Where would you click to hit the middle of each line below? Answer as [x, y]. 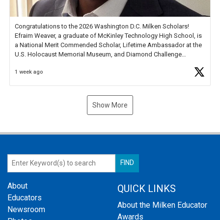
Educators [25, 197]
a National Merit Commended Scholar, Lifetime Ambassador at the [108, 45]
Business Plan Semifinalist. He [58, 63]
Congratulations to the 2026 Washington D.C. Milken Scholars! [102, 26]
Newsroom [26, 209]
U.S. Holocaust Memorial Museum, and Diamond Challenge [98, 54]
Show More [110, 105]
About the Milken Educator [162, 205]
